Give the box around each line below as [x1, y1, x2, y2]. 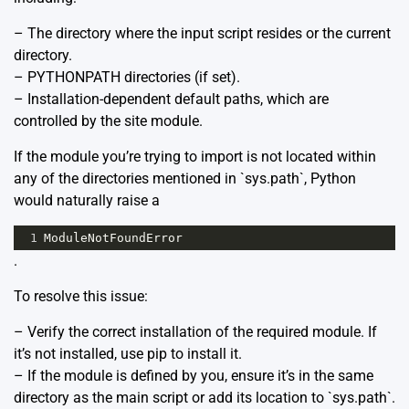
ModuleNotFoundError [44, 231, 183, 246]
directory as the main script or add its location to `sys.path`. [14, 389, 395, 407]
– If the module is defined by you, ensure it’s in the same [14, 367, 373, 385]
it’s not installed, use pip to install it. [14, 345, 242, 363]
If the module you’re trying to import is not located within [14, 148, 376, 166]
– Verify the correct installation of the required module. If [14, 323, 377, 341]
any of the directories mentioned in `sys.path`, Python [14, 170, 356, 188]
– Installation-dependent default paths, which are [14, 90, 329, 109]
